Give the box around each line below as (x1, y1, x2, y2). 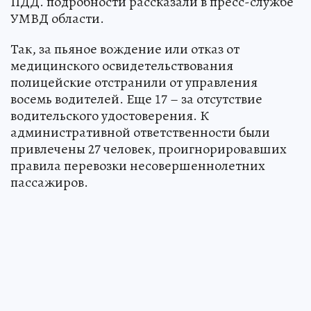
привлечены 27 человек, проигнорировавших (10, 139, 287, 158)
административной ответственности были (10, 122, 270, 142)
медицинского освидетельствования (10, 56, 233, 75)
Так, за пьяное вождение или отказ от (10, 39, 239, 58)
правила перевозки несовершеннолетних (10, 155, 265, 175)
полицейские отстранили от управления (10, 72, 258, 92)
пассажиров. (10, 172, 88, 192)
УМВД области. (10, 8, 104, 28)
